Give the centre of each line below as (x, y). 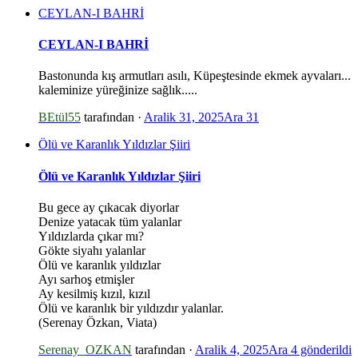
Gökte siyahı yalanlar (92, 250)
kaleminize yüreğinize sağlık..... (118, 90)
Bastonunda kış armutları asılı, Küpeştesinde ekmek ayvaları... (195, 76)
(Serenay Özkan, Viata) (97, 322)
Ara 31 (241, 117)
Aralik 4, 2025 (232, 349)
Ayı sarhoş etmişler (86, 279)
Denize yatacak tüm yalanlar (110, 221)
